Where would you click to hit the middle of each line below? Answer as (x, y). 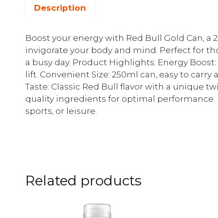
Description (60, 8)
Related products (83, 180)
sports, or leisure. (61, 111)
